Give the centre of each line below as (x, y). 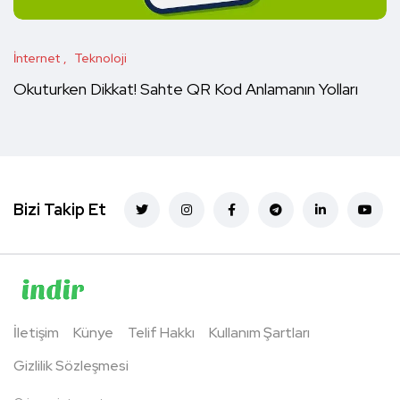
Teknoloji (100, 58)
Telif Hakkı (161, 333)
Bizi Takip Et (60, 210)
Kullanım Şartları (259, 333)
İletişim (36, 333)
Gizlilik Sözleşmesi (71, 366)
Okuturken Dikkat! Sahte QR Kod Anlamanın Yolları (186, 89)
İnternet (37, 58)
